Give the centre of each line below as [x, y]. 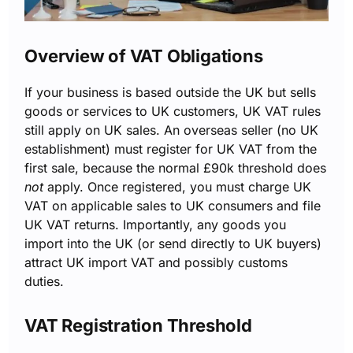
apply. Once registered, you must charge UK [178, 187]
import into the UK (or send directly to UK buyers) [173, 243]
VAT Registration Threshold [138, 325]
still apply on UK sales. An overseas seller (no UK [172, 130]
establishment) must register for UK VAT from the [171, 149]
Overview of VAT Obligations [144, 56]
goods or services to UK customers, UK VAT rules [173, 111]
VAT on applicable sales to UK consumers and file [173, 206]
